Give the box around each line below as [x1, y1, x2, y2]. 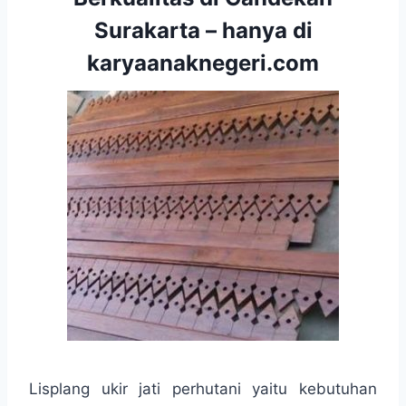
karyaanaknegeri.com [87, 49, 319, 76]
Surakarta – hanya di [93, 16, 313, 43]
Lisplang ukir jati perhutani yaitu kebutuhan [29, 379, 377, 398]
